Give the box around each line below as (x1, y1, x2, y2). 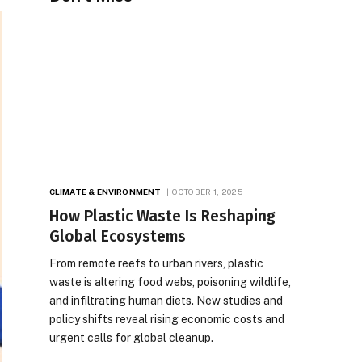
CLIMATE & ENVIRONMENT (49, 186, 162, 196)
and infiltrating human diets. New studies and (49, 293, 283, 307)
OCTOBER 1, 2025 (172, 186, 242, 196)
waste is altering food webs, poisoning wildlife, (49, 275, 291, 288)
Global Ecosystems (49, 226, 186, 246)
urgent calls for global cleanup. (49, 330, 213, 344)
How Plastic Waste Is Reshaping (49, 206, 276, 225)
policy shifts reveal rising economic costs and (49, 312, 284, 326)
